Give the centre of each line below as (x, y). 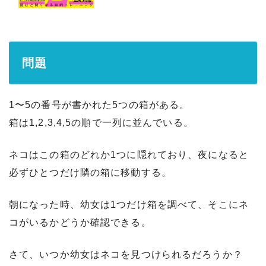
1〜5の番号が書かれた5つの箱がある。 (99, 105)
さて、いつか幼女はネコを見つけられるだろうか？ (126, 255)
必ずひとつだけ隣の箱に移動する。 (90, 173)
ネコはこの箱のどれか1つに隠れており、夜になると (129, 155)
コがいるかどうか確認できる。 (80, 223)
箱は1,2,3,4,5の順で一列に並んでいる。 (101, 123)
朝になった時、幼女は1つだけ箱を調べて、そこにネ (129, 205)
